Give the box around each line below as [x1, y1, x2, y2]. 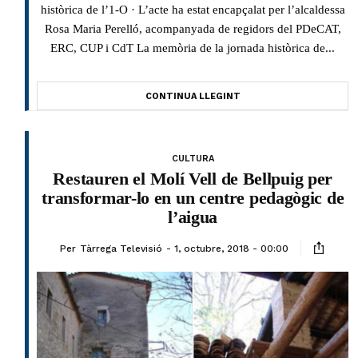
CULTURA [171, 153, 214, 164]
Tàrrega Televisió [80, 242, 163, 254]
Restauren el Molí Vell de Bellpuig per [53, 168, 333, 189]
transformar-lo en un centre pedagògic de [42, 187, 344, 208]
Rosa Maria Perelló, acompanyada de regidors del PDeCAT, [44, 22, 341, 35]
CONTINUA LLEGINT [145, 90, 241, 101]
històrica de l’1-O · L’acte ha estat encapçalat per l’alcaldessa [40, 2, 345, 16]
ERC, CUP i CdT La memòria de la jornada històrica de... [50, 41, 336, 54]
